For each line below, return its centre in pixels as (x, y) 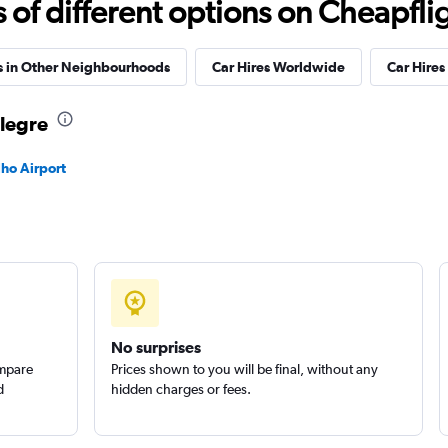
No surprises (155, 347)
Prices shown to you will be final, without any (244, 369)
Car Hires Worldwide (278, 67)
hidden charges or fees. (180, 389)
